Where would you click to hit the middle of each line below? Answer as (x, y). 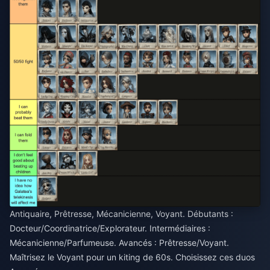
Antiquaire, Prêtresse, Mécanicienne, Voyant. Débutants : (121, 213)
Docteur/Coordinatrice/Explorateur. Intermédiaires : (110, 228)
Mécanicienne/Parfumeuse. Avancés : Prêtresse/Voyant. (119, 242)
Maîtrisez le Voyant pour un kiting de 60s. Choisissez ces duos (132, 257)
